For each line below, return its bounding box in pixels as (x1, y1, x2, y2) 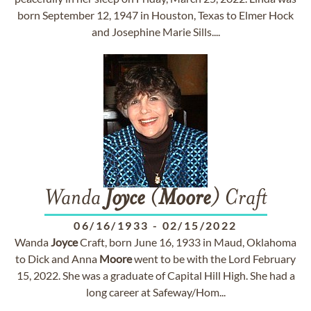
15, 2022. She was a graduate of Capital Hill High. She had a (16, 269, 295, 282)
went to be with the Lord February (132, 252, 296, 265)
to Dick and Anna (15, 252, 99, 265)
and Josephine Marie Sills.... (91, 25, 220, 38)
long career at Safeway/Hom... (85, 285, 226, 299)
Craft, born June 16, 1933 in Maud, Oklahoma (78, 235, 296, 249)
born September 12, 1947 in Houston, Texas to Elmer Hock (17, 8, 294, 22)
